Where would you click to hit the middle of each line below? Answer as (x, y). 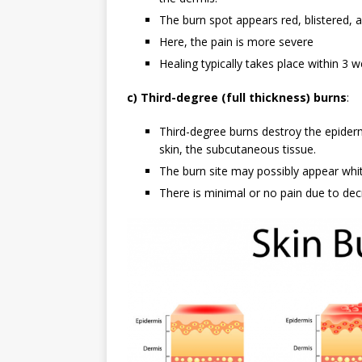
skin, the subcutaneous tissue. (238, 149)
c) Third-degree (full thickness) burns (237, 98)
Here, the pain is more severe (236, 42)
